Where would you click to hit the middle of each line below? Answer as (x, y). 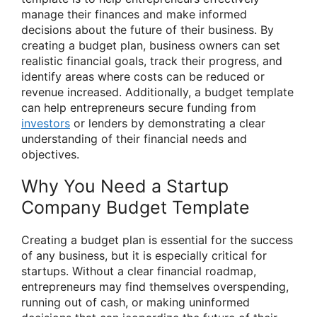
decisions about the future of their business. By (148, 29)
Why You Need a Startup (125, 186)
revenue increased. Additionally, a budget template (157, 92)
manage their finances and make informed (134, 14)
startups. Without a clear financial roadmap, (139, 271)
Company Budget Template (136, 207)
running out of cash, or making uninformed (136, 302)
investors (46, 123)
